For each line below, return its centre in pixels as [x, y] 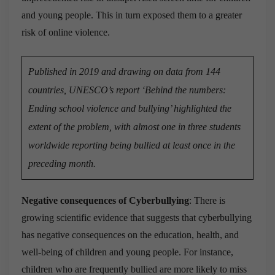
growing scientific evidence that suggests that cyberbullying [137, 217]
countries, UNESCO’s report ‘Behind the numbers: [127, 90]
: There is [207, 200]
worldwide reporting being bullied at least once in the [132, 145]
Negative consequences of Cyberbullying [105, 200]
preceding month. [62, 163]
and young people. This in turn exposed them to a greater [132, 15]
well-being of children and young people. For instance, [127, 252]
